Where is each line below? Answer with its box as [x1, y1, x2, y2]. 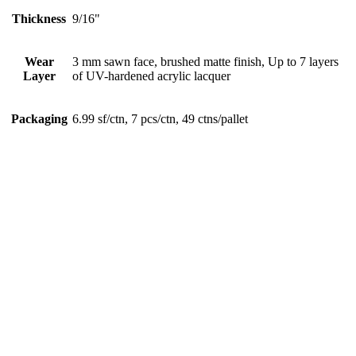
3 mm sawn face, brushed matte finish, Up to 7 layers [72, 55, 339, 69]
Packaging [10, 112, 68, 126]
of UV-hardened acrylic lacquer [72, 69, 230, 83]
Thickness [12, 12, 66, 26]
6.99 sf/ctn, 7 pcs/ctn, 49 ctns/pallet [72, 112, 248, 126]
